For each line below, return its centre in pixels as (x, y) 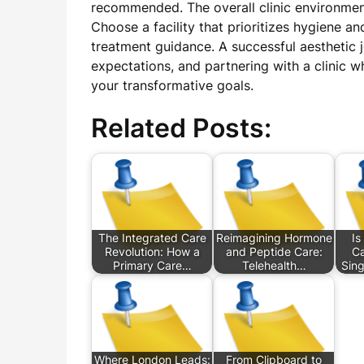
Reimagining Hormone (274, 238)
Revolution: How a (152, 252)
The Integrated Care (152, 238)
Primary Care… (152, 266)
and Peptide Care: (274, 252)
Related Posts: (181, 128)
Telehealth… (274, 266)
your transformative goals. (172, 85)
